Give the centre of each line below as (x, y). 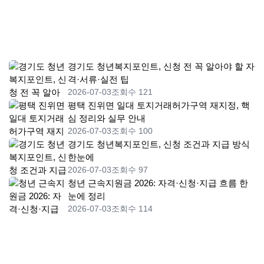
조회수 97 (130, 170)
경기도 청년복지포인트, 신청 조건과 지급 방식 (159, 144)
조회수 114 (132, 209)
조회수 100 (132, 131)
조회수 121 (132, 92)
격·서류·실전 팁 (98, 80)
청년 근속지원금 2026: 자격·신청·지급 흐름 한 (158, 183)
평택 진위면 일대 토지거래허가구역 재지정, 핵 (159, 105)
